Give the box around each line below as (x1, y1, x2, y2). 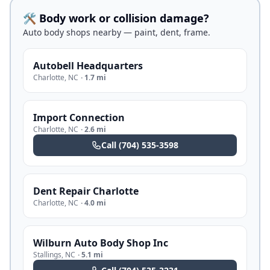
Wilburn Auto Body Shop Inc (33, 236, 168, 250)
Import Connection (33, 111, 125, 124)
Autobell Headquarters (33, 59, 143, 72)
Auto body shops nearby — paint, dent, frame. (23, 27, 210, 38)
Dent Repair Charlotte (33, 184, 139, 198)
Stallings (33, 250, 61, 260)
